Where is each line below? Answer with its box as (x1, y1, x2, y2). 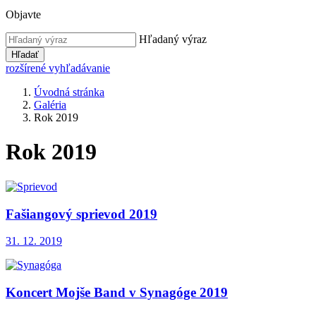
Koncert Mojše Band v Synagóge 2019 (6, 285, 228, 300)
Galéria (34, 99, 66, 111)
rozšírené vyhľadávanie (6, 62, 110, 74)
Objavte (6, 8, 41, 20)
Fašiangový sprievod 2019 (6, 206, 157, 221)
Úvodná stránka (34, 86, 104, 98)
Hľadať (11, 49, 39, 60)
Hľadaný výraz (139, 33, 207, 45)
